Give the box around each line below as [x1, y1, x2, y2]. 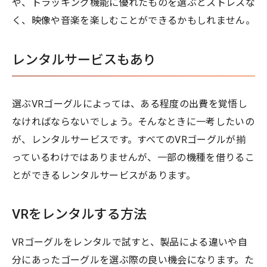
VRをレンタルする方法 [12, 206, 147, 222]
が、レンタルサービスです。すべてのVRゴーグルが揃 [12, 133, 246, 145]
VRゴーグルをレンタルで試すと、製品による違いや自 [12, 236, 247, 248]
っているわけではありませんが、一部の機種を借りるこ [12, 151, 255, 163]
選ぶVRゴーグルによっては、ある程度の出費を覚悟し [12, 98, 248, 110]
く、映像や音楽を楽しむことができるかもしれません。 [12, 14, 255, 26]
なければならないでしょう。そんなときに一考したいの [12, 116, 255, 128]
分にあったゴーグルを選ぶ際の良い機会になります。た [12, 254, 254, 266]
